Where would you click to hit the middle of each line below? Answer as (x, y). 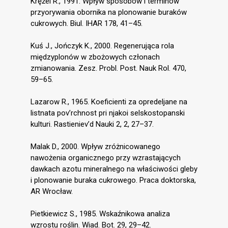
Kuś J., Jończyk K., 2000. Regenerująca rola (102, 46)
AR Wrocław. (52, 192)
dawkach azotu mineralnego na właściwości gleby (114, 169)
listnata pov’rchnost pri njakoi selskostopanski (108, 113)
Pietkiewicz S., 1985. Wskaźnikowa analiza (100, 214)
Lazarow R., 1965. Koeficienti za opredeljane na (109, 102)
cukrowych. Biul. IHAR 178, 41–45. (87, 24)
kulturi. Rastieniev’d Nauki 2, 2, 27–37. (92, 124)
